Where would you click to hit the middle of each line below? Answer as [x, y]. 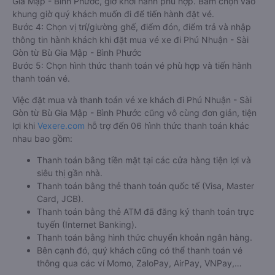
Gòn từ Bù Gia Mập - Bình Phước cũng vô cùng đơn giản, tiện [134, 113]
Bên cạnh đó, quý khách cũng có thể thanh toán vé [140, 250]
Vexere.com [61, 126]
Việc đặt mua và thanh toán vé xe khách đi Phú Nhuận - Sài [132, 100]
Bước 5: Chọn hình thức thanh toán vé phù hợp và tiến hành [132, 65]
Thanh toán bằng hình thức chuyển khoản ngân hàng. [145, 237]
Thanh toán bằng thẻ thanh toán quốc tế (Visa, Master [145, 186]
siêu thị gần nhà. [70, 173]
